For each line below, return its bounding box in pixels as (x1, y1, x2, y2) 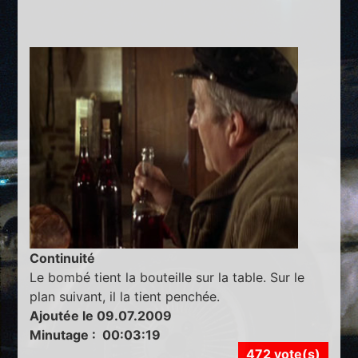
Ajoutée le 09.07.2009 (30, 308, 173, 324)
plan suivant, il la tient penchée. (30, 288, 221, 305)
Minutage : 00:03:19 (30, 327, 161, 344)
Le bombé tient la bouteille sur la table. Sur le (30, 269, 305, 286)
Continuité (30, 250, 96, 267)
